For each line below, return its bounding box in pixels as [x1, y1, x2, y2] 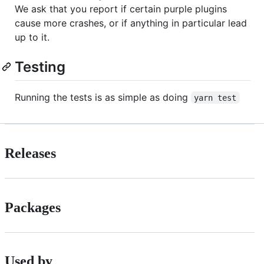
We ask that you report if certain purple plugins [15, 2, 227, 15]
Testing [15, 58, 65, 75]
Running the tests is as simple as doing [15, 91, 191, 103]
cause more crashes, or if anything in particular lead [15, 16, 247, 29]
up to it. [15, 31, 49, 43]
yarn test [194, 93, 237, 103]
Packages [5, 199, 61, 215]
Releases [5, 145, 56, 161]
